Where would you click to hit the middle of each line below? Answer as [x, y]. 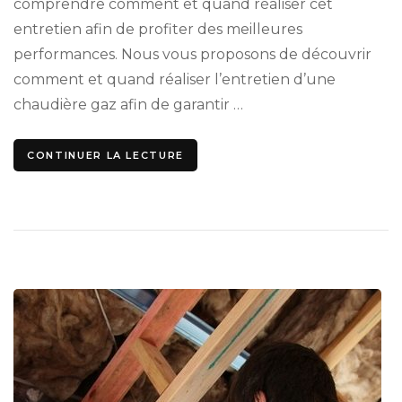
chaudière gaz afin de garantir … [128, 104]
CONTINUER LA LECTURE [105, 155]
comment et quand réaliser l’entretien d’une [175, 79]
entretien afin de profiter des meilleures [158, 29]
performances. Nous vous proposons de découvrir [192, 54]
